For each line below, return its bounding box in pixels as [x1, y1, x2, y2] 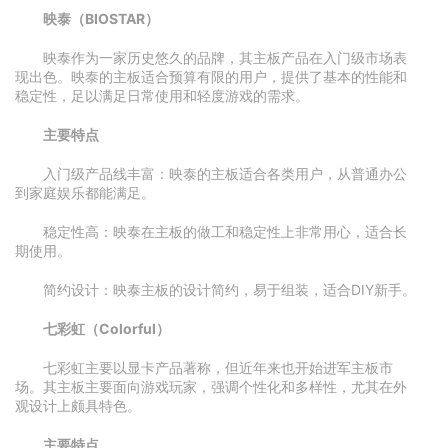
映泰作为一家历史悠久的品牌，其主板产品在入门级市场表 [43, 49, 407, 66]
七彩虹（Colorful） [43, 320, 170, 337]
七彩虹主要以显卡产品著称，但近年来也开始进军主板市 [43, 359, 393, 376]
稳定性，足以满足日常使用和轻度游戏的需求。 [15, 87, 309, 104]
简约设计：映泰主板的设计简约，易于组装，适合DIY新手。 [43, 281, 416, 298]
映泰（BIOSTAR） [43, 10, 159, 27]
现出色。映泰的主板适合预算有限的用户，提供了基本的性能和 [15, 68, 407, 85]
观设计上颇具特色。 [15, 397, 141, 414]
